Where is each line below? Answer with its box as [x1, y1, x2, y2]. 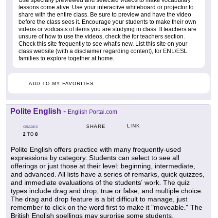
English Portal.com [68, 108, 117, 115]
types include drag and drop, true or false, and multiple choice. [11, 186, 203, 195]
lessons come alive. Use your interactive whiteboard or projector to [18, 3, 194, 11]
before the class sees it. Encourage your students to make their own [18, 18, 196, 25]
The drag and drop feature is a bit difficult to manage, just [11, 195, 187, 203]
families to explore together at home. [18, 54, 114, 62]
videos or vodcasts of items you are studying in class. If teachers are [18, 25, 197, 33]
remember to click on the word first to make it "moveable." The [11, 203, 202, 211]
